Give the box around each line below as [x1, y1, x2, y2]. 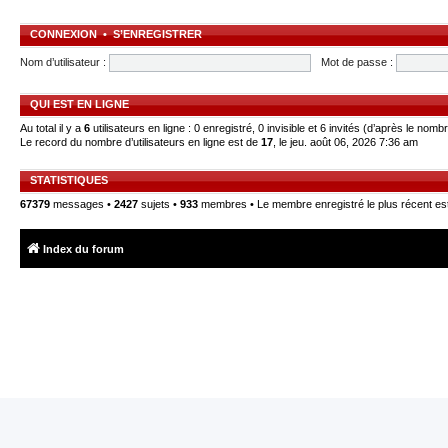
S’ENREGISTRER [113, 28, 202, 41]
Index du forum [43, 242, 124, 255]
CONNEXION [30, 28, 97, 41]
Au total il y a [20, 122, 84, 135]
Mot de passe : [320, 56, 393, 69]
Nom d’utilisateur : [20, 56, 106, 69]
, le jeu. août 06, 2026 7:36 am [273, 136, 418, 149]
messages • [50, 198, 114, 211]
